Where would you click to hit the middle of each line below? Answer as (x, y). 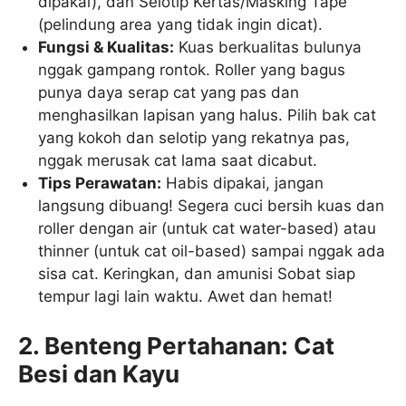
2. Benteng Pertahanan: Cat (176, 345)
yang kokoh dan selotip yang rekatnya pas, (194, 138)
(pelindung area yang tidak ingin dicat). (181, 25)
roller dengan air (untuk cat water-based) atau (208, 229)
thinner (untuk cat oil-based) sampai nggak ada (212, 251)
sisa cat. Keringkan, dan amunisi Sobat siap (197, 274)
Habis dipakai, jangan (243, 184)
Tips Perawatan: (100, 184)
